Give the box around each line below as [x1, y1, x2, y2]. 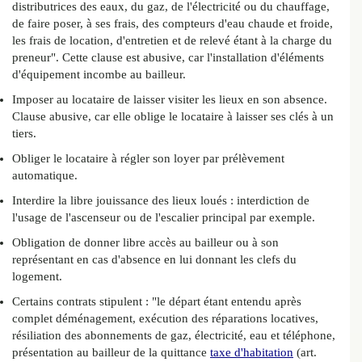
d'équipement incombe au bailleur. [12, 68, 186, 82]
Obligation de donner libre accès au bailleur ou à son [12, 236, 279, 250]
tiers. [12, 127, 36, 141]
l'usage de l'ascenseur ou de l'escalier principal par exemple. [12, 211, 315, 225]
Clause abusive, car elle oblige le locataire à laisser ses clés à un [12, 110, 334, 124]
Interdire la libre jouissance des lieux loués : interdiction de [12, 194, 309, 208]
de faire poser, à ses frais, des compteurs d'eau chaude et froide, [12, 17, 333, 31]
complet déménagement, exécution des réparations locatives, [12, 312, 318, 326]
